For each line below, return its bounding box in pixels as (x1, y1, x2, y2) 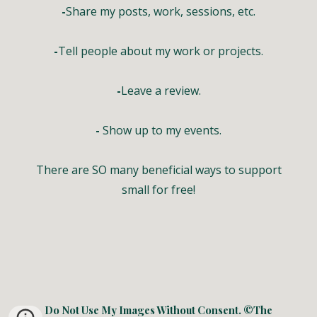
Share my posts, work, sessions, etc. (66, 4, 255, 19)
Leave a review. (120, 83, 201, 98)
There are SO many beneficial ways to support (35, 162, 282, 178)
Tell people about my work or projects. (58, 43, 263, 59)
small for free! (122, 182, 195, 197)
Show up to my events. (103, 122, 221, 138)
